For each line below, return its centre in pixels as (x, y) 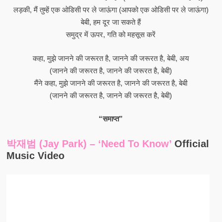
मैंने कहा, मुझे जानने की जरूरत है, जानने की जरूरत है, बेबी (111, 83)
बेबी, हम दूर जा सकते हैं (111, 22)
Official (190, 144)
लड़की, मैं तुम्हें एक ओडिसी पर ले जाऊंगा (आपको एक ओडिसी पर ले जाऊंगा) (111, 10)
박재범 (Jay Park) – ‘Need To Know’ (89, 144)
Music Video (35, 156)
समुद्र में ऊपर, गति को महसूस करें (111, 34)
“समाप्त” (111, 119)
